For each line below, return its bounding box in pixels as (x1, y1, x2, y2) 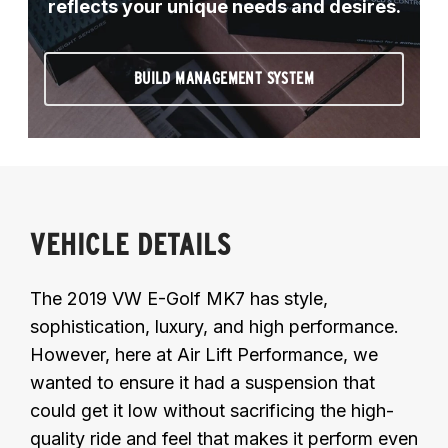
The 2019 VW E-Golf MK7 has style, (30, 287, 328, 309)
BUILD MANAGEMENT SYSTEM (133, 68, 315, 88)
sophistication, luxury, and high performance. (30, 315, 399, 337)
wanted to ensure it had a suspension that (30, 371, 375, 393)
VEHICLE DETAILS (30, 225, 232, 262)
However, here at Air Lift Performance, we (30, 343, 378, 365)
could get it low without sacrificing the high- (30, 399, 394, 421)
